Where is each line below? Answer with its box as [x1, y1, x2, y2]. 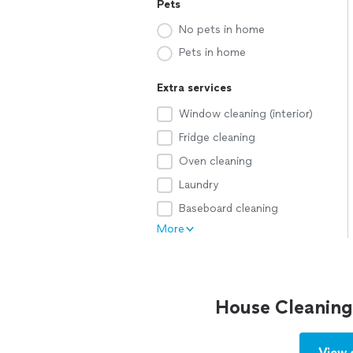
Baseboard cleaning [179, 202, 278, 215]
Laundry [179, 178, 218, 191]
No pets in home [179, 23, 265, 36]
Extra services [157, 81, 232, 95]
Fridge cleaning [179, 131, 255, 144]
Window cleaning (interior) [179, 107, 313, 121]
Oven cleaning [179, 154, 252, 168]
